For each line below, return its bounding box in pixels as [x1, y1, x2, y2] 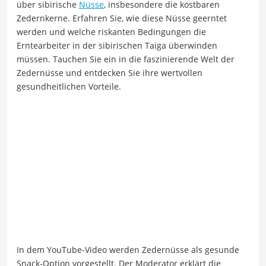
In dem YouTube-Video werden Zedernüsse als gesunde [17, 243, 239, 255]
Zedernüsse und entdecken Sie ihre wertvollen [17, 67, 202, 79]
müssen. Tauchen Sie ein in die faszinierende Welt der [17, 53, 235, 65]
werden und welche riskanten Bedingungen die [17, 26, 206, 38]
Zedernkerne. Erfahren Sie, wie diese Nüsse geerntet [17, 12, 227, 24]
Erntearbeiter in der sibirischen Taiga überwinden [17, 40, 217, 52]
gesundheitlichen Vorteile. [17, 81, 121, 93]
